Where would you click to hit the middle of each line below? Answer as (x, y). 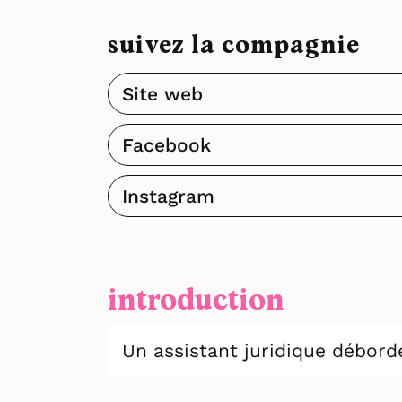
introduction (196, 301)
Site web (162, 94)
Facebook (166, 145)
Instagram (168, 197)
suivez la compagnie (234, 46)
